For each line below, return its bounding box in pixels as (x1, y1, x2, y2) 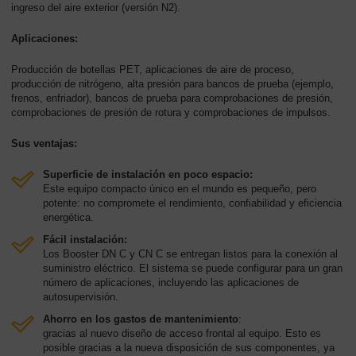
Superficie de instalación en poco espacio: (43, 168, 253, 180)
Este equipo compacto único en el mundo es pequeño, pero (43, 183, 316, 195)
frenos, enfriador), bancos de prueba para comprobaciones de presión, (11, 92, 333, 104)
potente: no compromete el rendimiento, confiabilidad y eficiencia (43, 197, 342, 209)
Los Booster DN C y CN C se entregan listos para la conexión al (43, 248, 338, 260)
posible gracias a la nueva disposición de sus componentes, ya (43, 342, 335, 354)
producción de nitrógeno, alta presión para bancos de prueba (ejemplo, (11, 78, 334, 90)
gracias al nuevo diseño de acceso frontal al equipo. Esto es (43, 327, 321, 339)
